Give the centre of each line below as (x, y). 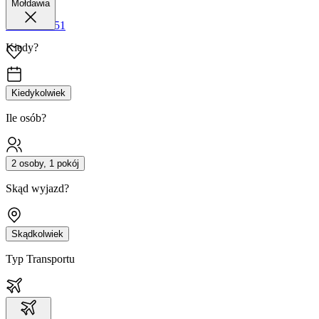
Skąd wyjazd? (37, 189)
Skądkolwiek (37, 234)
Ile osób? (26, 118)
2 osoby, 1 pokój (45, 164)
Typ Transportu (40, 259)
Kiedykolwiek (38, 93)
